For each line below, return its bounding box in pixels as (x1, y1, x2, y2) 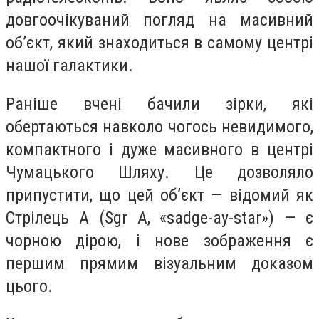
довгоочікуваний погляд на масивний (6, 10, 313, 31)
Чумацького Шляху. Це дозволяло (6, 162, 313, 182)
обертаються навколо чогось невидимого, (6, 116, 313, 137)
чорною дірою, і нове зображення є (6, 230, 313, 251)
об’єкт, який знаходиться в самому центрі (6, 33, 313, 53)
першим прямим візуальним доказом (6, 253, 313, 273)
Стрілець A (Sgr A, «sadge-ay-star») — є (6, 207, 313, 228)
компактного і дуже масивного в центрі (6, 139, 313, 159)
